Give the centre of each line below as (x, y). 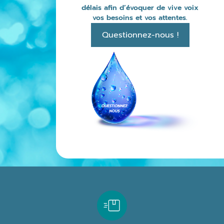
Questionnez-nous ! (140, 35)
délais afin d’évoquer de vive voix (140, 8)
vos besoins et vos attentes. (140, 18)
